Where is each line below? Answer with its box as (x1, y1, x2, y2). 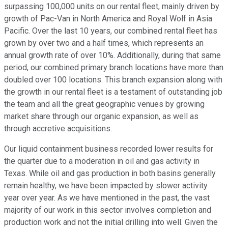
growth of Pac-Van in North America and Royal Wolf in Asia (4, 14, 212, 24)
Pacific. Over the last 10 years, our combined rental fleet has (4, 26, 217, 36)
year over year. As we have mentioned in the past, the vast (4, 193, 210, 203)
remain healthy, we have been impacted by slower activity (4, 181, 208, 191)
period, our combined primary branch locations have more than (4, 63, 223, 73)
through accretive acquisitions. (4, 124, 112, 134)
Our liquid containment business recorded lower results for (4, 144, 213, 154)
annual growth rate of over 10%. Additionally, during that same (4, 50, 221, 61)
